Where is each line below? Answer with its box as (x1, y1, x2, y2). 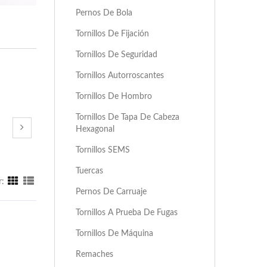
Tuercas (76, 166, 103, 175)
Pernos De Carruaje (76, 187, 147, 196)
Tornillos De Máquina (76, 229, 153, 238)
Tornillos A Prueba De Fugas (76, 208, 178, 217)
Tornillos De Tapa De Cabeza (76, 113, 179, 122)
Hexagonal (76, 125, 114, 133)
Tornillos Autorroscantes (76, 71, 164, 80)
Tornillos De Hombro (76, 92, 152, 101)
